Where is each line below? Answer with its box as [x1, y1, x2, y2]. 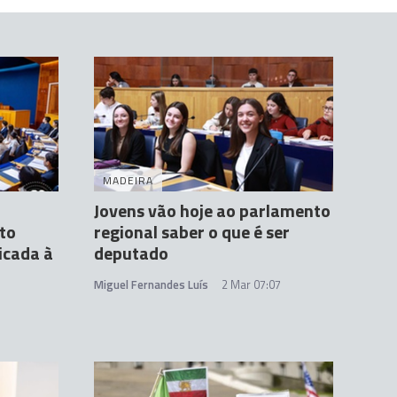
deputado [94, 238, 168, 267]
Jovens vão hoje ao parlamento [94, 196, 331, 224]
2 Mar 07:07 [222, 275, 281, 293]
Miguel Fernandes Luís [94, 275, 208, 293]
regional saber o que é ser [94, 217, 290, 245]
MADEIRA [103, 171, 153, 189]
